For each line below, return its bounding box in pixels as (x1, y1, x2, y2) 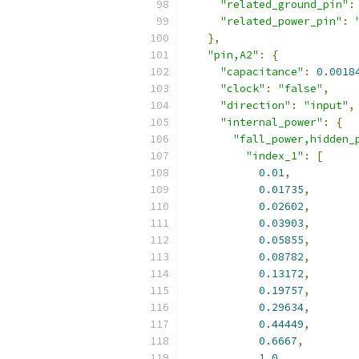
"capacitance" (220, 65, 304, 79)
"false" (278, 82, 323, 95)
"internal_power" (220, 115, 323, 129)
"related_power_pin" (220, 14, 342, 28)
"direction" (220, 99, 291, 112)
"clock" (220, 82, 265, 95)
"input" (304, 99, 349, 112)
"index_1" (246, 149, 304, 163)
